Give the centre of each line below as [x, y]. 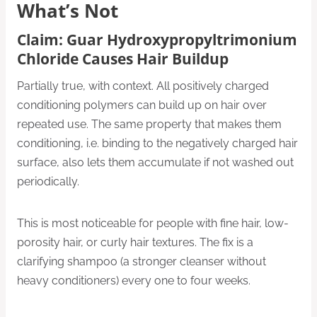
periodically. [48, 181]
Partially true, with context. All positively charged [143, 86]
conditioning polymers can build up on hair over [142, 105]
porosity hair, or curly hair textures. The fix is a [135, 242]
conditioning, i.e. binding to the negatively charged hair [157, 143]
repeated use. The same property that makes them [149, 124]
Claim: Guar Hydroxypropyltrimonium [157, 40]
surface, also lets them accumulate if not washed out [155, 162]
